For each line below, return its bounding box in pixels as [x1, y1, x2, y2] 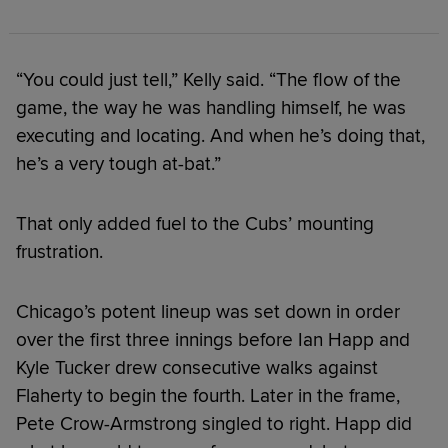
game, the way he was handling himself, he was [16, 95, 406, 120]
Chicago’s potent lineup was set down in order [16, 299, 400, 324]
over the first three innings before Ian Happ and [16, 327, 410, 352]
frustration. [16, 239, 103, 264]
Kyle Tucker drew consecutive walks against [16, 355, 378, 380]
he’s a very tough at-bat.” [16, 151, 221, 176]
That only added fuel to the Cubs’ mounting [16, 211, 374, 236]
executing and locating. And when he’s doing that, [16, 123, 425, 148]
